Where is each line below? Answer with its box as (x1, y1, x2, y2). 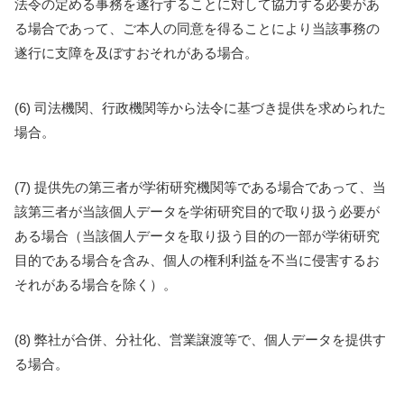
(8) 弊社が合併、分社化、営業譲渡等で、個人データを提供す (14, 332, 386, 347)
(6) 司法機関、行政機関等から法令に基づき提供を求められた (14, 100, 386, 115)
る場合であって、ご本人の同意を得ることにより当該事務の (14, 21, 380, 36)
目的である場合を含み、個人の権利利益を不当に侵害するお (14, 252, 380, 268)
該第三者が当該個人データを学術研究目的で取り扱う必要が (14, 204, 380, 219)
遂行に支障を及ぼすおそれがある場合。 (14, 45, 258, 60)
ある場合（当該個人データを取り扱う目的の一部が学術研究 (14, 228, 380, 243)
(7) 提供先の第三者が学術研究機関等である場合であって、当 (14, 179, 386, 195)
